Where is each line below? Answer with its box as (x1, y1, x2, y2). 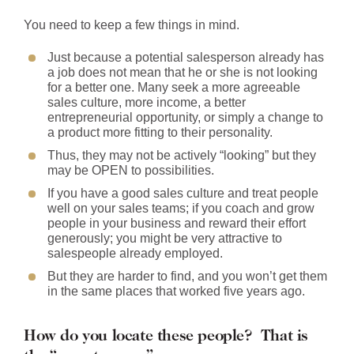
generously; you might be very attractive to (47, 232, 282, 245)
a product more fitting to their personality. (47, 126, 273, 139)
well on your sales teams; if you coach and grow (47, 201, 314, 215)
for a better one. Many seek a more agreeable (47, 81, 300, 94)
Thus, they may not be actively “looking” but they (47, 149, 316, 162)
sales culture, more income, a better (47, 96, 246, 109)
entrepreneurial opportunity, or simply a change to (47, 111, 323, 124)
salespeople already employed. (47, 247, 223, 260)
